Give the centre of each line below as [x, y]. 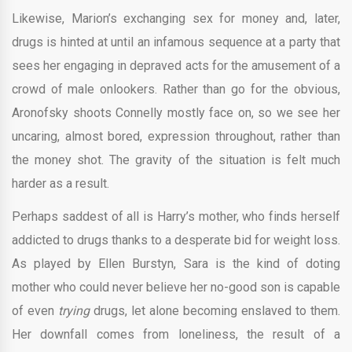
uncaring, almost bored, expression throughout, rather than [176, 136]
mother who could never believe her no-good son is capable [176, 287]
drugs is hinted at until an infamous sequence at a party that [176, 42]
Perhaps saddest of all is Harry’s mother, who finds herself [176, 216]
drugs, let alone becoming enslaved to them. [217, 310]
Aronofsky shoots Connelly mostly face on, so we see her [176, 112]
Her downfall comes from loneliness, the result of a [176, 334]
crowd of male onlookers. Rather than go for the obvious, [176, 89]
